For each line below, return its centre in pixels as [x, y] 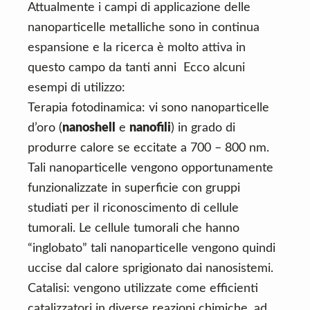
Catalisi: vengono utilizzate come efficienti [143, 289]
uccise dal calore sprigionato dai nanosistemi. [151, 268]
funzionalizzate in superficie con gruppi [134, 188]
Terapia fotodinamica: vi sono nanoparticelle [148, 108]
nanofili [150, 128]
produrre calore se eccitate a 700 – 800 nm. [148, 148]
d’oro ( [45, 128]
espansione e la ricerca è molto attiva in [137, 48]
